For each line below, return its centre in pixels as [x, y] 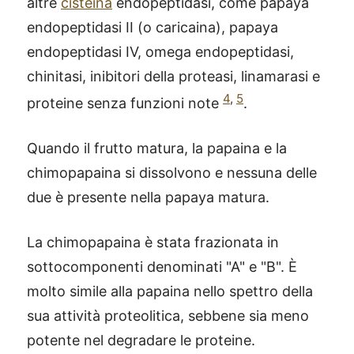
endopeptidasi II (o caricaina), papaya [153, 27]
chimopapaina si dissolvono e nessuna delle [172, 173]
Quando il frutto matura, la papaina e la [157, 148]
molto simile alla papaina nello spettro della [170, 291]
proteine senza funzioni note [125, 103]
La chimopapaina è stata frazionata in [153, 242]
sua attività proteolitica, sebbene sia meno [168, 316]
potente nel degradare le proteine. [141, 340]
